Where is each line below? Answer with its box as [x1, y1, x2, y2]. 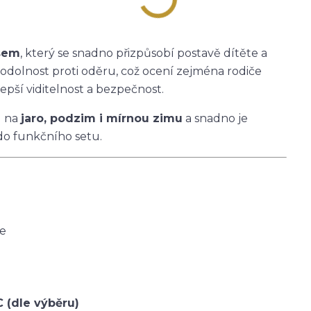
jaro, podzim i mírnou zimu [21, 112, 183, 125]
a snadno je [183, 112, 248, 125]
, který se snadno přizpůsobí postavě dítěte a [20, 47, 267, 60]
